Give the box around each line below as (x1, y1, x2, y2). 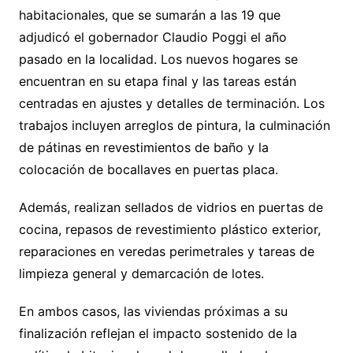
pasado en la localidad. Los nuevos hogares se (18, 51, 298, 68)
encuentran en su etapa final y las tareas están (18, 73, 296, 90)
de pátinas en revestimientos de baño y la (18, 139, 269, 156)
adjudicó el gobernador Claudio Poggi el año (18, 29, 287, 46)
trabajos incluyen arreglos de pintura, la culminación (18, 117, 330, 134)
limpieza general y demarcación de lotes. (18, 266, 268, 282)
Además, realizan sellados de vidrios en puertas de (18, 199, 323, 216)
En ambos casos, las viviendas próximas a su (18, 303, 288, 320)
